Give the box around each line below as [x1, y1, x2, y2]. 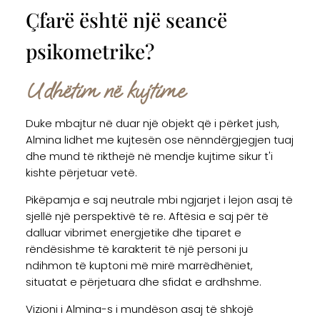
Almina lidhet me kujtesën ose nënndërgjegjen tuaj [25, 132, 294, 148]
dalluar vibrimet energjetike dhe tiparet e [25, 225, 241, 241]
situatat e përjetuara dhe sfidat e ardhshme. [25, 274, 261, 290]
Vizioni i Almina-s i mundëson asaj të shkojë [25, 301, 254, 317]
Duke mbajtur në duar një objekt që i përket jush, [25, 116, 279, 131]
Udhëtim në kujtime [25, 77, 184, 105]
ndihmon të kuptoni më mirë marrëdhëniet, [25, 258, 253, 274]
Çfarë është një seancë [25, 6, 227, 34]
